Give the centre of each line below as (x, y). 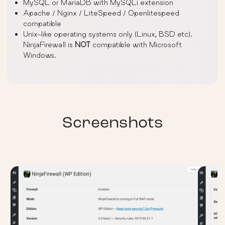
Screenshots (113, 123)
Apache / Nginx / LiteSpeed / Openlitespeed (101, 13)
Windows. (40, 55)
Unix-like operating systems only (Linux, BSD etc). (108, 34)
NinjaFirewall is (49, 44)
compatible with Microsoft (136, 44)
